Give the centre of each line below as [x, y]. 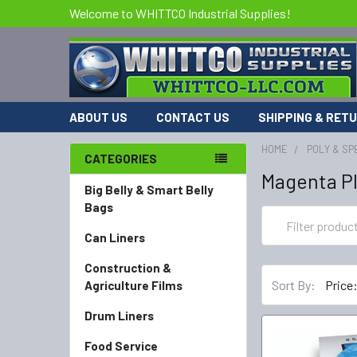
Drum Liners [119, 316]
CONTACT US [193, 117]
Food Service [121, 346]
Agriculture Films [133, 285]
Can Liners [115, 237]
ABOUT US [98, 117]
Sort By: [294, 284]
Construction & [128, 268]
